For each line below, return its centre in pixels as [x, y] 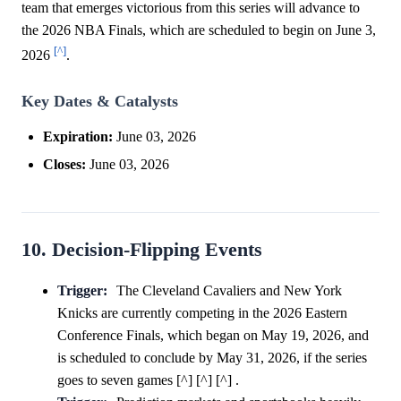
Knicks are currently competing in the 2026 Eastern [202, 312]
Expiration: [78, 136]
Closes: [64, 164]
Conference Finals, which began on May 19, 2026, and [213, 335]
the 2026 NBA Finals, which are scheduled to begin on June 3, [199, 30]
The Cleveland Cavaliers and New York [229, 290]
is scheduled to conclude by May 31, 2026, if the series [212, 357]
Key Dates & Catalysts [100, 101]
